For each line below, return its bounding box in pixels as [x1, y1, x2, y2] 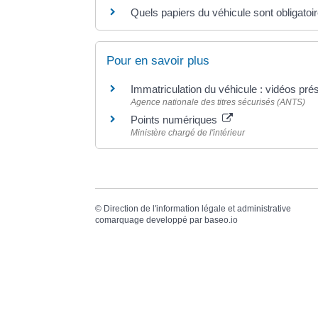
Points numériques [131, 114, 221, 126]
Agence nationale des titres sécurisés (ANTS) [131, 97, 306, 107]
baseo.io [204, 215, 238, 226]
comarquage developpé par [95, 215, 205, 226]
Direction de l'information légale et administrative [104, 204, 292, 214]
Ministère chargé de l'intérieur [131, 128, 246, 138]
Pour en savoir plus [106, 54, 210, 67]
